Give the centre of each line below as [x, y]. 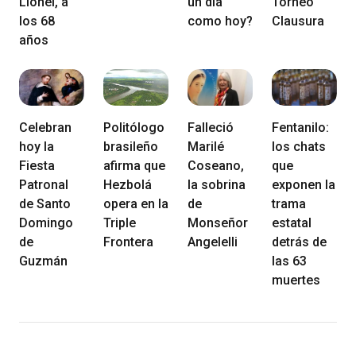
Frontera [128, 242]
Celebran [45, 127]
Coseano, [216, 165]
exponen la [304, 184]
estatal [292, 222]
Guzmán [43, 261]
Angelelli [213, 242]
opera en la [136, 203]
